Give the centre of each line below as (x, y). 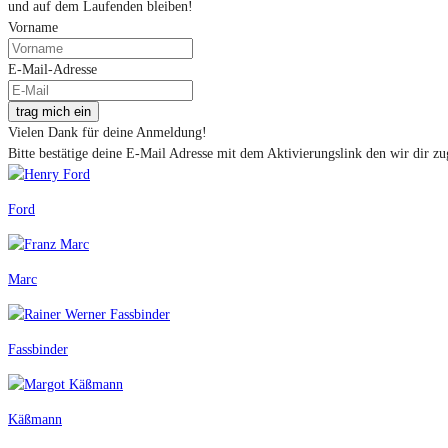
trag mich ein (53, 112)
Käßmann (35, 420)
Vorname (33, 28)
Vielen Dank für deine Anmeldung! (107, 133)
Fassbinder (38, 350)
